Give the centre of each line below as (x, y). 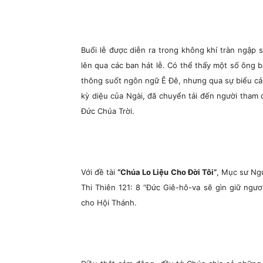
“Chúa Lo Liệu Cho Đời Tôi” (167, 172)
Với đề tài (100, 172)
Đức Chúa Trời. (108, 111)
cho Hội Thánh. (109, 203)
